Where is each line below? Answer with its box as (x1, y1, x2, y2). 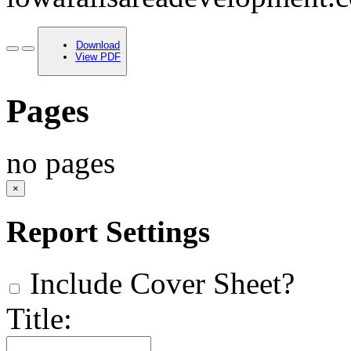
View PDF (75, 51, 121, 63)
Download (76, 39, 120, 52)
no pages (6, 146, 115, 180)
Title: (6, 302, 72, 335)
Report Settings (6, 214, 210, 248)
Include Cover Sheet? (22, 266, 295, 300)
